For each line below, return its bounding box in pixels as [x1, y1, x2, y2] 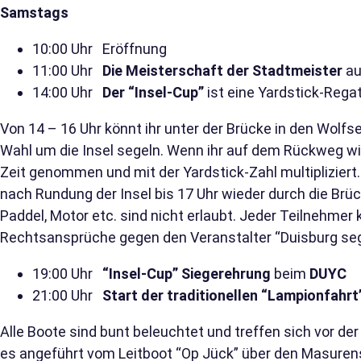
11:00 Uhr [32, 62, 102, 80]
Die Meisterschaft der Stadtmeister [102, 62, 342, 80]
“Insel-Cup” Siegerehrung [102, 265, 271, 283]
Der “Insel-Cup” [102, 84, 204, 102]
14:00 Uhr [32, 84, 102, 102]
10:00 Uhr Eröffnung [32, 40, 167, 58]
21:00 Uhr [32, 287, 102, 305]
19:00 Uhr [32, 265, 102, 283]
